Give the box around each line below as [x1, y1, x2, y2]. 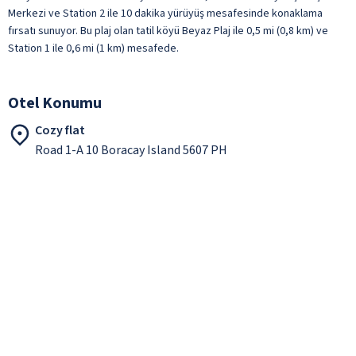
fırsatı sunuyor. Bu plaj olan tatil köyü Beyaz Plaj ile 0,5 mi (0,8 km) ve [8, 22, 328, 39]
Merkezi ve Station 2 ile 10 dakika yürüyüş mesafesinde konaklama [8, 5, 323, 21]
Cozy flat [35, 121, 85, 139]
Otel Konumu [8, 91, 102, 114]
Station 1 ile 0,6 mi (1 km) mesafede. [8, 40, 179, 56]
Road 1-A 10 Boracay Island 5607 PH [35, 141, 227, 159]
